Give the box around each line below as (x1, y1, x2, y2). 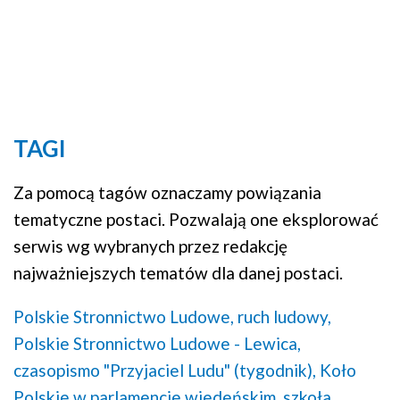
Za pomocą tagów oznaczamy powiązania (13, 182, 321, 204)
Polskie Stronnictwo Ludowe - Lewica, (13, 333, 301, 354)
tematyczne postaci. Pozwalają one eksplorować (13, 209, 379, 230)
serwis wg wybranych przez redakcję (13, 236, 287, 257)
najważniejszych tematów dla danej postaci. (13, 262, 343, 284)
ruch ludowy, (237, 306, 331, 328)
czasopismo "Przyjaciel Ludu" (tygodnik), (13, 360, 316, 381)
